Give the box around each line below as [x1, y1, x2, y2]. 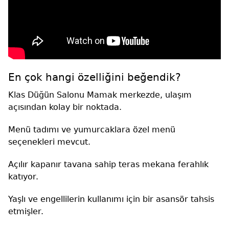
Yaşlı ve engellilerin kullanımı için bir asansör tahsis [8, 194, 214, 204]
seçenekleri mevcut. [8, 137, 90, 147]
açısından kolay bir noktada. [8, 102, 122, 112]
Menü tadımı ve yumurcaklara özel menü [8, 125, 175, 135]
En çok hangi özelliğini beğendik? [8, 71, 181, 84]
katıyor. [8, 172, 38, 182]
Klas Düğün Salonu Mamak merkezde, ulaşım [8, 90, 192, 100]
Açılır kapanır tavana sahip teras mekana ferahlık [8, 159, 209, 170]
